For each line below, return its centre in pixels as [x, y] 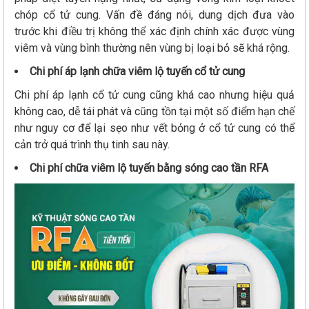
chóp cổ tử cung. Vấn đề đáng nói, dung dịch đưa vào [154, 15]
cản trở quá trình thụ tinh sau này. [93, 145]
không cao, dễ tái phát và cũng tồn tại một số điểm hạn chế [154, 112]
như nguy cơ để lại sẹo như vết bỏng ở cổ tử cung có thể [154, 128]
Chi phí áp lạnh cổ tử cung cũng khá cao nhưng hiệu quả [154, 95]
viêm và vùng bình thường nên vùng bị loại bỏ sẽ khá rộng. [152, 48]
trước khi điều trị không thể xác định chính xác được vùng [154, 32]
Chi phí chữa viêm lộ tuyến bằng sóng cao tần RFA [149, 168]
